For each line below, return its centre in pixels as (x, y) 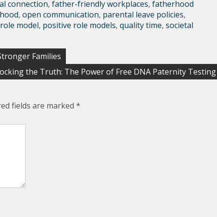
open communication (61, 15)
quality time (141, 25)
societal (179, 25)
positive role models (79, 25)
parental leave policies (143, 15)
